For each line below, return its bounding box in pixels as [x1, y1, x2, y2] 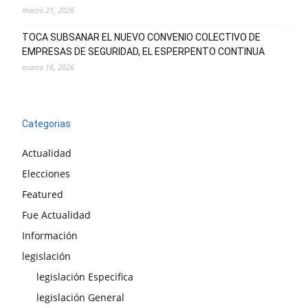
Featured [22, 188, 63, 201]
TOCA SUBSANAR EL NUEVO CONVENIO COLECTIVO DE [22, 32, 261, 43]
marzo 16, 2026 [22, 62, 74, 73]
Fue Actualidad [22, 208, 91, 222]
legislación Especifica [36, 270, 133, 284]
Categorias [22, 118, 71, 130]
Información [22, 229, 78, 243]
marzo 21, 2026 [22, 5, 74, 16]
